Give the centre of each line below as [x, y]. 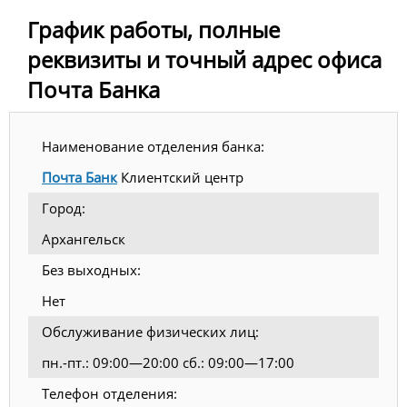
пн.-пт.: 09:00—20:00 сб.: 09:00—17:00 [168, 363]
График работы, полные [154, 30]
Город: [64, 208]
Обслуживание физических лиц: [150, 332]
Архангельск [84, 239]
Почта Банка [94, 90]
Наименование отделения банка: [153, 147]
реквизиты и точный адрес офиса [204, 60]
